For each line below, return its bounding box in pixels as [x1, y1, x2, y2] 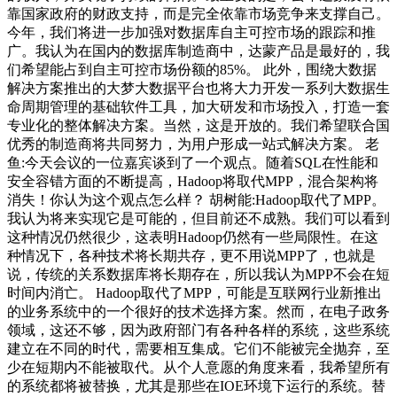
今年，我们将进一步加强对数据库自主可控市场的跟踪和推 [7, 24, 376, 40]
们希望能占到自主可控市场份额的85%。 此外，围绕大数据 [7, 61, 377, 77]
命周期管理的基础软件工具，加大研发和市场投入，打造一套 [7, 98, 390, 114]
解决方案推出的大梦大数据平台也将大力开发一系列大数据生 [7, 80, 390, 96]
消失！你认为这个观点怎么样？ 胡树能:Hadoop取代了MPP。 [7, 191, 385, 207]
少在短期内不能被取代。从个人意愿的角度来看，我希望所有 [7, 359, 390, 375]
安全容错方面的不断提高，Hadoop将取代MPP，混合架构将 [7, 173, 378, 189]
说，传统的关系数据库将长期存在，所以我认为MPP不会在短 [7, 266, 390, 282]
